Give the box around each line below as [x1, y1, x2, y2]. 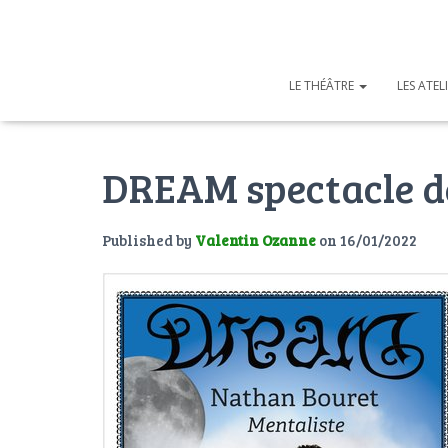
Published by [102, 229, 195, 250]
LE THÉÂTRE [289, 76, 357, 94]
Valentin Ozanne [195, 229, 316, 250]
